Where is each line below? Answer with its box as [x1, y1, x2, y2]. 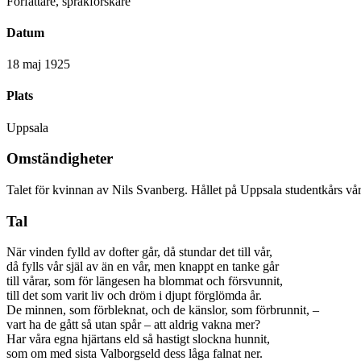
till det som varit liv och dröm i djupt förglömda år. [6, 288, 262, 303]
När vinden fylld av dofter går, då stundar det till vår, [6, 245, 272, 259]
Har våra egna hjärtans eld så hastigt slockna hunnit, [6, 332, 270, 346]
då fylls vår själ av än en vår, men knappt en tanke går [6, 259, 279, 274]
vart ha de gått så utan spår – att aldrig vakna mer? [6, 317, 260, 332]
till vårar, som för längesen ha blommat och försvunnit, [6, 274, 283, 288]
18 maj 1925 [6, 57, 70, 72]
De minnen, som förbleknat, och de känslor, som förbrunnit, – [6, 303, 319, 317]
